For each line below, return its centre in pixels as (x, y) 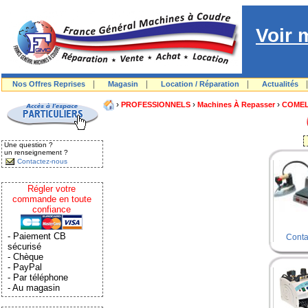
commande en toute (52, 199)
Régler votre (52, 188)
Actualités (280, 84)
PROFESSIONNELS (156, 104)
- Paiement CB (37, 236)
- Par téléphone (38, 277)
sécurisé (24, 246)
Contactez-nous (42, 161)
